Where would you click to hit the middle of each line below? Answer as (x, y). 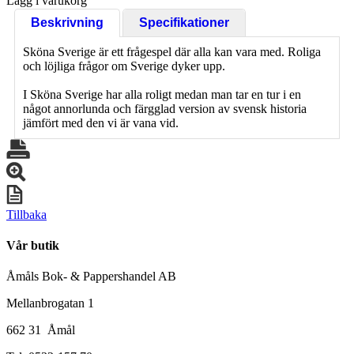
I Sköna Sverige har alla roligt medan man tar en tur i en (162, 94)
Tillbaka (26, 214)
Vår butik (33, 246)
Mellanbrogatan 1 (50, 303)
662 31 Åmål (41, 330)
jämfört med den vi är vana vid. (101, 122)
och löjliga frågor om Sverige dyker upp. (124, 66)
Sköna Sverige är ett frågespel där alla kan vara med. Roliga (172, 51)
